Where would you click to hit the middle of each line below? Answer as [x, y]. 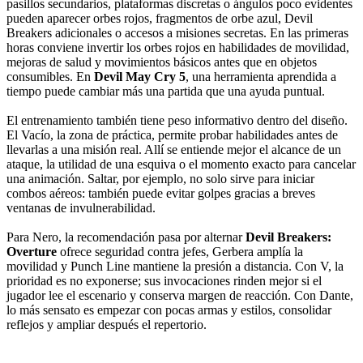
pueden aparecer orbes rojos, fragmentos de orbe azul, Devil [160, 19]
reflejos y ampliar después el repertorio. [107, 325]
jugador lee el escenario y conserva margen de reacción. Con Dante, [180, 296]
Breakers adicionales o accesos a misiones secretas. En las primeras [177, 33]
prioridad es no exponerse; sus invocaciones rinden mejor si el [164, 281]
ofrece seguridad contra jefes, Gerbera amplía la [180, 252]
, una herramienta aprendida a [261, 77]
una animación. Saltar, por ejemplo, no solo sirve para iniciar [160, 179]
